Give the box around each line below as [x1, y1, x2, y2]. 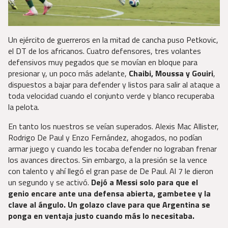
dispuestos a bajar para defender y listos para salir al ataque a [8, 78, 220, 91]
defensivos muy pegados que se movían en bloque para [8, 56, 197, 69]
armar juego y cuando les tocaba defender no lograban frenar [8, 142, 217, 155]
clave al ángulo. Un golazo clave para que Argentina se [8, 198, 210, 211]
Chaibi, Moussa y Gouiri [129, 67, 213, 80]
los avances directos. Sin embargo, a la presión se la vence [8, 154, 207, 166]
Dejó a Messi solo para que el [91, 176, 198, 189]
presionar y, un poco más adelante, [8, 67, 127, 80]
